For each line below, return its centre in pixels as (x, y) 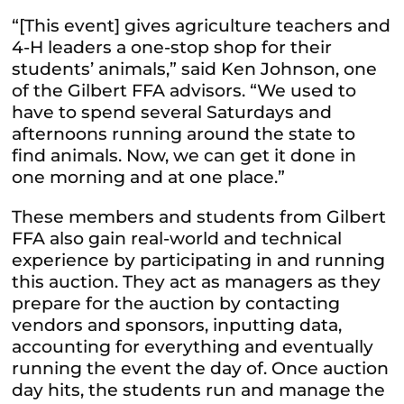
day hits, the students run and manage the (199, 390)
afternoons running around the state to (184, 134)
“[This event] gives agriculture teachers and (202, 26)
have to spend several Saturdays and (172, 113)
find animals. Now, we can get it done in (184, 156)
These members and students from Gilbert (199, 217)
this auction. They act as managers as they (197, 282)
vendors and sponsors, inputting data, (177, 326)
